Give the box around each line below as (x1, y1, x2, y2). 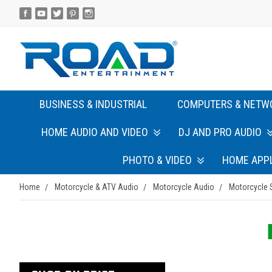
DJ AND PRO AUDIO (178, 126, 262, 138)
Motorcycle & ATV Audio (55, 182, 138, 192)
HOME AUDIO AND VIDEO (41, 126, 148, 138)
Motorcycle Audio (153, 182, 214, 192)
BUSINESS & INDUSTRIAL (39, 98, 147, 110)
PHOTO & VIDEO (123, 154, 192, 166)
